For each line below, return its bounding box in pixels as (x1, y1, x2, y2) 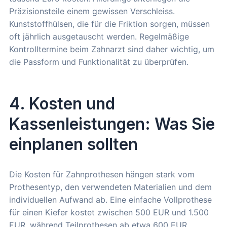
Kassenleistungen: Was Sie (9, 113, 215, 134)
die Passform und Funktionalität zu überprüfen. (9, 56, 188, 67)
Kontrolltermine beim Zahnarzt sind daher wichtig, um (9, 44, 214, 54)
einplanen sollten (9, 134, 138, 154)
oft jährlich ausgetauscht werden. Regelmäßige (9, 31, 189, 42)
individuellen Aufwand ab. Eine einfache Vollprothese (9, 194, 212, 205)
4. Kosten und (9, 93, 115, 113)
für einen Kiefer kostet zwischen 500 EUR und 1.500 (9, 207, 209, 217)
